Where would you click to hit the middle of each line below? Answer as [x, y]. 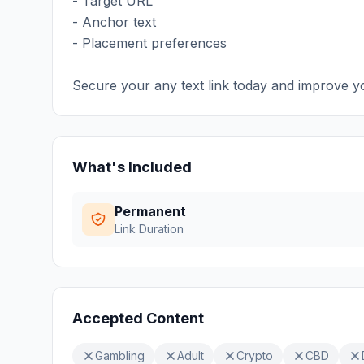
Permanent [150, 211]
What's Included [132, 167]
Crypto [255, 355]
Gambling [120, 355]
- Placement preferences [149, 43]
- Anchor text [114, 22]
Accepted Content [138, 318]
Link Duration [149, 229]
